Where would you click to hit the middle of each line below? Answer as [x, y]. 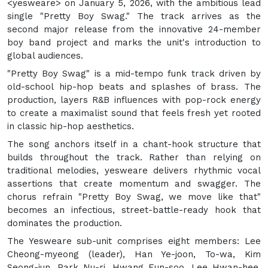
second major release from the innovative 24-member [134, 29]
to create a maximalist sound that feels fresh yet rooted [134, 113]
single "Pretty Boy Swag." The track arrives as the [134, 16]
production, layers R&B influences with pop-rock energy [134, 100]
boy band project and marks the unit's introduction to [134, 42]
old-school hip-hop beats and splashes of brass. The [134, 86]
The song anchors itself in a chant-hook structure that [134, 144]
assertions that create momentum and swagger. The [134, 183]
